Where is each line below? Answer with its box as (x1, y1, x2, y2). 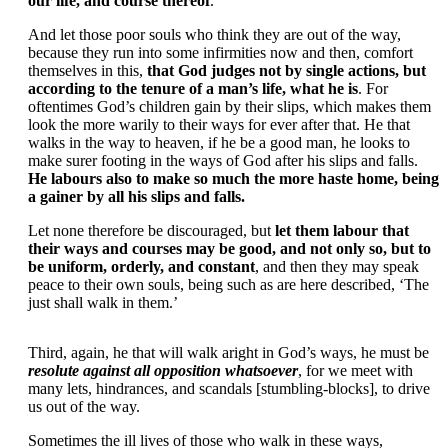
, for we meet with (298, 362, 413, 380)
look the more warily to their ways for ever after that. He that (28, 116, 410, 134)
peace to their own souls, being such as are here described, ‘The (28, 276, 429, 294)
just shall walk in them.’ (28, 294, 178, 312)
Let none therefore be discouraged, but (28, 222, 275, 240)
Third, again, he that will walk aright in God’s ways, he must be (28, 344, 429, 362)
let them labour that (275, 222, 409, 240)
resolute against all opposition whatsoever (28, 362, 298, 380)
